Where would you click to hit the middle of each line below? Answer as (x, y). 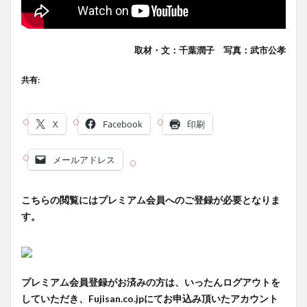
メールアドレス (84, 160)
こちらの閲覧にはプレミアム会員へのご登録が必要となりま (151, 200)
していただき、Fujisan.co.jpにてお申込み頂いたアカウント (150, 299)
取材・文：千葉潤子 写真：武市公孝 (210, 50)
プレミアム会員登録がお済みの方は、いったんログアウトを (151, 282)
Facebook (123, 124)
